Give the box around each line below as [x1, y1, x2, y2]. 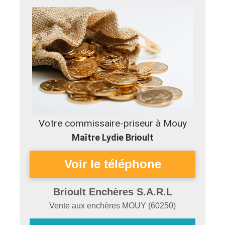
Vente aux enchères [49, 201, 122, 210]
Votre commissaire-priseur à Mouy [38, 118, 187, 129]
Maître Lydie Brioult [71, 132, 154, 143]
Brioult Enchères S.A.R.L [53, 186, 172, 197]
